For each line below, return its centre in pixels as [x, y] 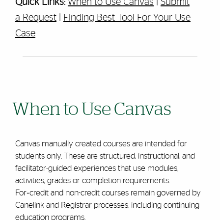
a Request [36, 18]
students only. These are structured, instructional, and [105, 156]
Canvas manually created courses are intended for [101, 144]
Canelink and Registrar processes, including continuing [107, 205]
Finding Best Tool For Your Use [127, 18]
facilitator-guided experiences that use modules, [96, 168]
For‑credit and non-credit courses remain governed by [108, 193]
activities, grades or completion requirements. [92, 180]
